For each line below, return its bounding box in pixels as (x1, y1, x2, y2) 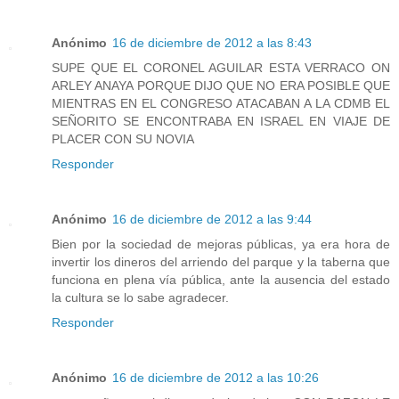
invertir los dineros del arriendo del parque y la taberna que (52, 255, 390, 270)
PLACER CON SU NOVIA (52, 132, 194, 147)
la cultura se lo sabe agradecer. (52, 290, 229, 305)
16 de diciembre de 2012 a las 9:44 (112, 212, 312, 227)
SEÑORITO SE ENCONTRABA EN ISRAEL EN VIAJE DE (52, 114, 390, 129)
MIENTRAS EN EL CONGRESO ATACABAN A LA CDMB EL (52, 96, 390, 111)
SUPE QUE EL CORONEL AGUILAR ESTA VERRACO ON (52, 61, 390, 76)
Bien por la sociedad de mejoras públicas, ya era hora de (52, 237, 390, 252)
